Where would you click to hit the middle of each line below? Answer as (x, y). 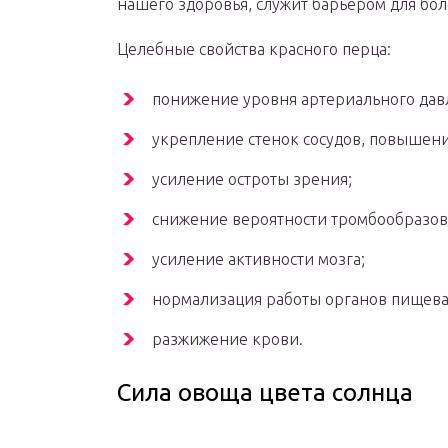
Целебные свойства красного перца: (254, 49)
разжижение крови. (227, 339)
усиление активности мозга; (258, 259)
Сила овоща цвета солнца (265, 393)
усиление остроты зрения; (252, 179)
